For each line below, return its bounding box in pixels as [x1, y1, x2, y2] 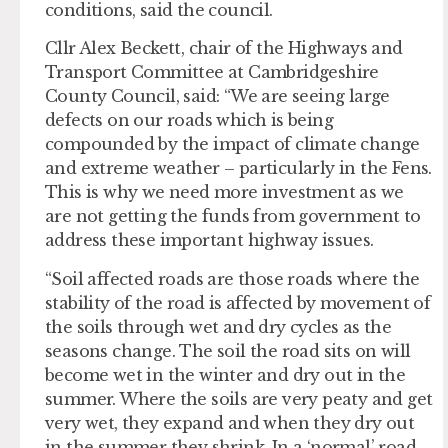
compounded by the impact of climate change [45, 134, 420, 155]
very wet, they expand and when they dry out [45, 412, 415, 433]
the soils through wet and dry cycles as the [45, 316, 392, 337]
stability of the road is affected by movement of [45, 292, 431, 313]
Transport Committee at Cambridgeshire [45, 62, 379, 83]
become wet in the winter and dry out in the [45, 364, 406, 385]
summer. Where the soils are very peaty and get [45, 388, 433, 409]
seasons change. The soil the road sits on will [45, 340, 411, 361]
